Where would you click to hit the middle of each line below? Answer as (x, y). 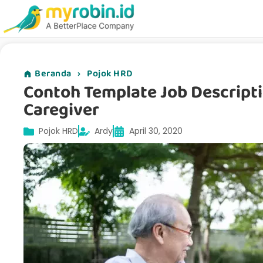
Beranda (53, 74)
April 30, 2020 (156, 131)
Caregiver (61, 110)
